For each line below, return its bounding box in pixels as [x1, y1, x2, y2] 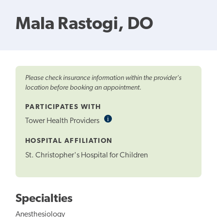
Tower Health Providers [25, 117, 101, 125]
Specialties [15, 193, 73, 205]
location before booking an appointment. [25, 84, 141, 92]
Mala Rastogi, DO [15, 15, 153, 33]
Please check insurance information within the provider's [25, 74, 182, 82]
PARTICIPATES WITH [25, 103, 101, 111]
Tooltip [109, 122, 129, 131]
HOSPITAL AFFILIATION [25, 138, 113, 145]
